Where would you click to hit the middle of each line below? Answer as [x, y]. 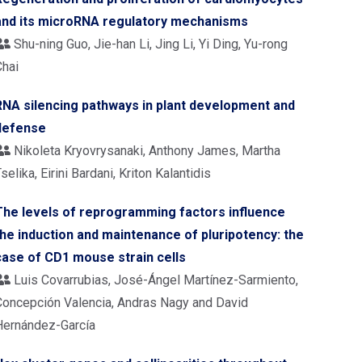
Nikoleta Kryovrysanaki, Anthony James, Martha [145, 151]
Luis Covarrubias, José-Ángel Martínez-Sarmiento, [154, 280]
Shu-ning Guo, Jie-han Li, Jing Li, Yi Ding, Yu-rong [149, 44]
